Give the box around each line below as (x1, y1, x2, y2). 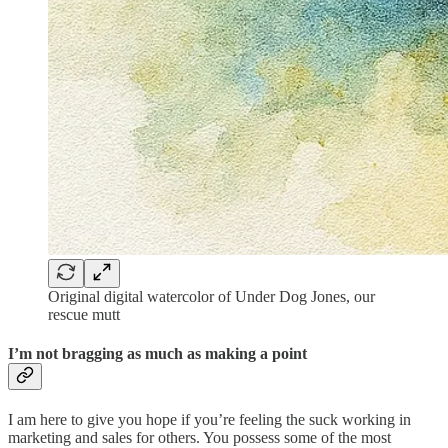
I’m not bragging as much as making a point (8, 345, 307, 363)
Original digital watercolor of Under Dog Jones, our (48, 287, 375, 305)
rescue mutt (48, 305, 120, 323)
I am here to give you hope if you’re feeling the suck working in (8, 411, 411, 429)
